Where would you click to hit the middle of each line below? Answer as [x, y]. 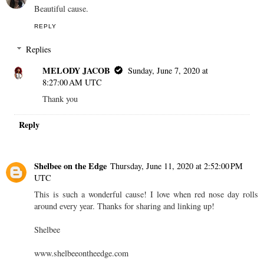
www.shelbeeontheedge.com [81, 253]
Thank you [60, 99]
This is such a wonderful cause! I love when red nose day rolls [146, 194]
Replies [39, 49]
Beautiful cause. [61, 8]
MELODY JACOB [77, 71]
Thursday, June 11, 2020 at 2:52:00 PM [176, 166]
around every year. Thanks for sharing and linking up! [124, 206]
